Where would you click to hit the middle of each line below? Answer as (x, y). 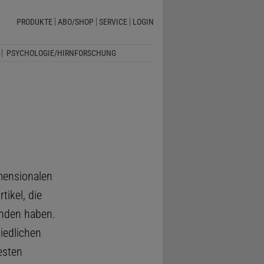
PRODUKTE (34, 22)
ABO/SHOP (75, 22)
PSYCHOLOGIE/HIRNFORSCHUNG (61, 53)
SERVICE (113, 22)
